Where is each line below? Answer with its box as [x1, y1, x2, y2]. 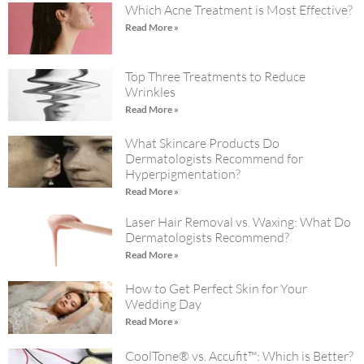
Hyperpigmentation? [125, 166, 241, 183]
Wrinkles [125, 84, 176, 101]
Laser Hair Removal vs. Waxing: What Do [125, 214, 352, 231]
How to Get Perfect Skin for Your [125, 280, 308, 297]
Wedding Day [125, 296, 202, 313]
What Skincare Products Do [125, 135, 280, 152]
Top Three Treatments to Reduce [125, 68, 306, 85]
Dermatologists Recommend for [125, 150, 304, 167]
